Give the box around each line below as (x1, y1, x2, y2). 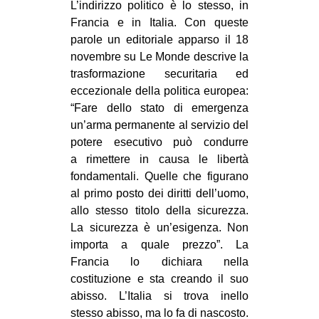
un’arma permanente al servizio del (70, 118, 249, 131)
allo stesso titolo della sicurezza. (70, 204, 249, 216)
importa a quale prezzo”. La (70, 238, 249, 251)
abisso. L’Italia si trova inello (70, 289, 249, 302)
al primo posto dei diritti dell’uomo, (70, 187, 249, 199)
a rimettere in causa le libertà (70, 152, 249, 165)
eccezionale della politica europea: (70, 84, 249, 97)
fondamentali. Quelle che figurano (70, 169, 249, 182)
